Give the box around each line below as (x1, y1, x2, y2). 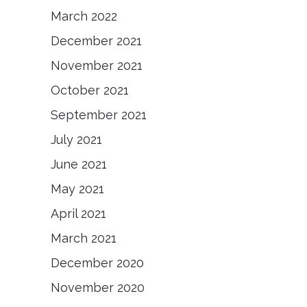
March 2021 (51, 231, 116, 245)
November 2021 (51, 58, 143, 73)
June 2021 (51, 157, 107, 171)
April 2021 (51, 206, 106, 221)
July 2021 (51, 132, 102, 147)
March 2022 (51, 9, 117, 23)
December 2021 (51, 34, 142, 48)
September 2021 (51, 108, 147, 122)
